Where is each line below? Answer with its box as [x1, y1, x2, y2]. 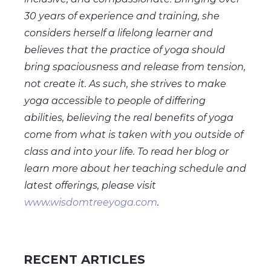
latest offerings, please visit [24, 180, 156, 192]
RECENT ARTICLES [24, 252, 145, 267]
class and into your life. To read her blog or [24, 146, 229, 158]
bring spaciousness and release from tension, [24, 61, 246, 73]
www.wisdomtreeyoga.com [24, 197, 157, 209]
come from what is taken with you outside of [24, 129, 243, 141]
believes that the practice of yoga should [24, 44, 225, 56]
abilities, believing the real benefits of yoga [24, 112, 233, 124]
